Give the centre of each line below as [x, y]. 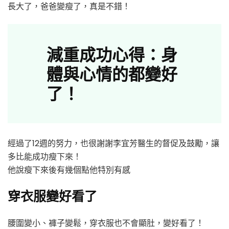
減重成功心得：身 [112, 54]
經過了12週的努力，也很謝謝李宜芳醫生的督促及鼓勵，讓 [113, 143]
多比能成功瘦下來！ [44, 156]
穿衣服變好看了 [52, 195]
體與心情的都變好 [112, 73]
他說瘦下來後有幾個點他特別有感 [69, 170]
